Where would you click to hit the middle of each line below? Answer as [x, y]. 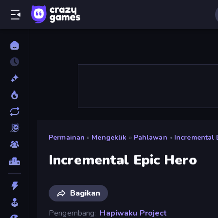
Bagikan [85, 193]
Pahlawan [150, 137]
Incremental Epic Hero [123, 160]
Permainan [67, 137]
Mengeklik [109, 137]
